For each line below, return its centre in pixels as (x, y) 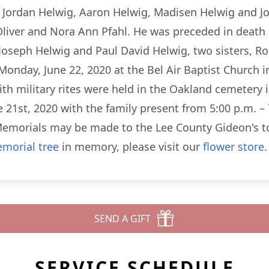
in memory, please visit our (131, 147)
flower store (234, 147)
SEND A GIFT (122, 219)
